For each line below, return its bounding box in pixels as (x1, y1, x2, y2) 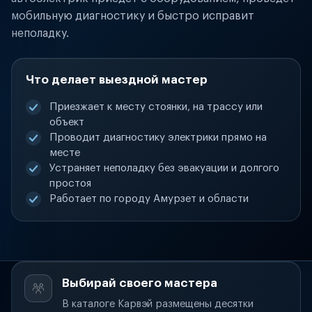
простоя (49, 178, 91, 189)
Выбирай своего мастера (62, 277, 217, 289)
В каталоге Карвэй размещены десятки (62, 299, 253, 309)
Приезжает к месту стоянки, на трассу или (49, 102, 263, 112)
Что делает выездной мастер (26, 74, 208, 86)
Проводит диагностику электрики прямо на (49, 132, 267, 143)
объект (49, 117, 84, 127)
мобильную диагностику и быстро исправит (11, 10, 254, 22)
